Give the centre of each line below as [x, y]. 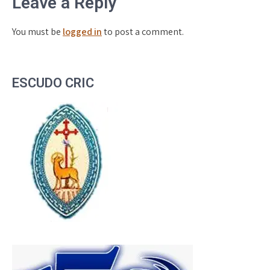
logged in [82, 32]
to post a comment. [143, 32]
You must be [37, 32]
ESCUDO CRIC [53, 83]
